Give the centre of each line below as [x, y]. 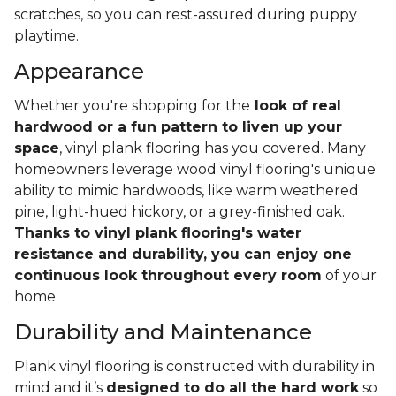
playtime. [48, 36]
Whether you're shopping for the [132, 106]
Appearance [79, 72]
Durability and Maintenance [163, 332]
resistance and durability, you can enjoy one [183, 255]
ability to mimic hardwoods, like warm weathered [187, 191]
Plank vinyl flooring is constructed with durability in [194, 367]
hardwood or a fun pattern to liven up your [178, 127]
